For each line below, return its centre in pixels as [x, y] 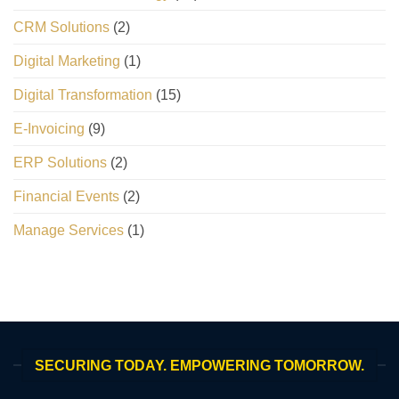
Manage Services [69, 230]
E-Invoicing [49, 128]
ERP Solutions [60, 162]
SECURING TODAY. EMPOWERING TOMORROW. [199, 365]
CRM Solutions [61, 27]
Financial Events [66, 196]
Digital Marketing [67, 61]
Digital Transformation [83, 94]
